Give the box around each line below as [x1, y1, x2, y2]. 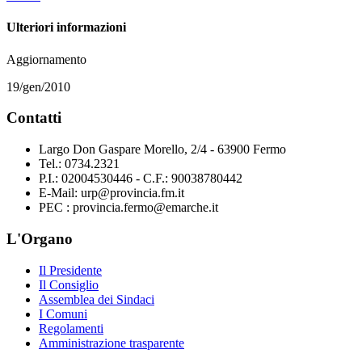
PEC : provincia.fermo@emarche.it [39, 200, 218, 215]
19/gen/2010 [6, 79, 70, 94]
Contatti [6, 109, 61, 127]
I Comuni [39, 306, 87, 321]
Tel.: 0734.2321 [39, 157, 120, 171]
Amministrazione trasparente [39, 335, 184, 350]
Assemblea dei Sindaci [39, 292, 154, 306]
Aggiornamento [6, 52, 86, 66]
